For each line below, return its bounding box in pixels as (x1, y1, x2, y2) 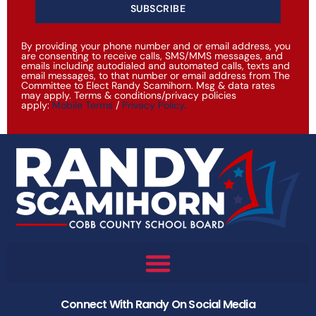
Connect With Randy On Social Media (61, 296, 255, 313)
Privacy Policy (122, 98, 184, 111)
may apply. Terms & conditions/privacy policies (21, 88, 236, 102)
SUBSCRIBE (130, 1, 186, 15)
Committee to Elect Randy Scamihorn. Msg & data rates (21, 78, 275, 92)
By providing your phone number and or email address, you (21, 39, 291, 52)
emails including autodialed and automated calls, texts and (21, 59, 290, 72)
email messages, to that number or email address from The (21, 68, 290, 82)
